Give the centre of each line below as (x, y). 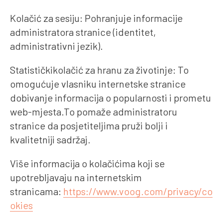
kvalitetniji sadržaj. (50, 139)
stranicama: (37, 191)
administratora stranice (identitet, (83, 32)
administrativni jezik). (56, 46)
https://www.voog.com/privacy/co (138, 191)
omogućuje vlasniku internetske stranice (98, 83)
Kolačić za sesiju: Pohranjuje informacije (96, 18)
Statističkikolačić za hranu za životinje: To (99, 69)
